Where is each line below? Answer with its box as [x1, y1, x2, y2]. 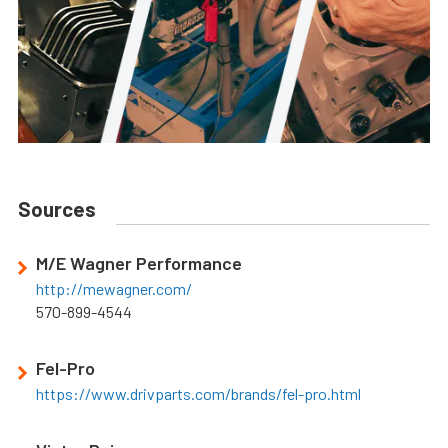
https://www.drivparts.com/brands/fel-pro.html [36, 383, 361, 403]
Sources [18, 196, 96, 221]
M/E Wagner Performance [36, 251, 242, 274]
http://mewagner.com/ [36, 278, 192, 298]
